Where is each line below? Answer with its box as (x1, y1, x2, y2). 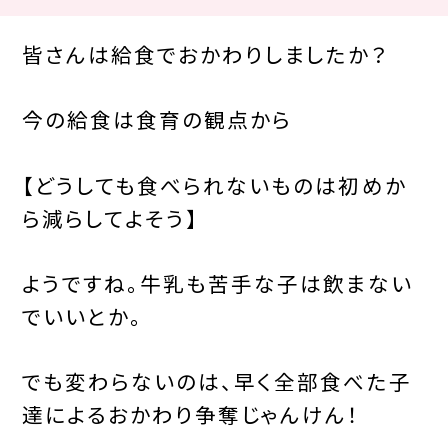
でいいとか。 (21, 300, 143, 331)
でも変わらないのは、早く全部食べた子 (21, 366, 412, 397)
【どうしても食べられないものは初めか (21, 169, 407, 200)
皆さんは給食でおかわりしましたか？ (21, 38, 388, 69)
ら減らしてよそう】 (21, 202, 200, 233)
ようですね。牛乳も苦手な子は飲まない (21, 267, 413, 298)
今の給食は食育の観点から (21, 104, 293, 135)
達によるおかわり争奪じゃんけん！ (21, 399, 361, 430)
